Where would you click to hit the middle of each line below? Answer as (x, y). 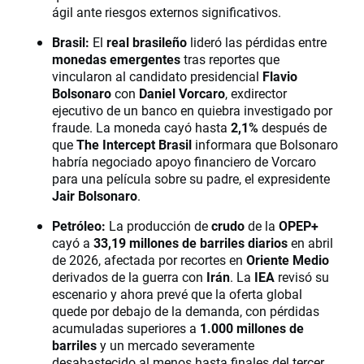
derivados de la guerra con (129, 277)
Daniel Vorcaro (182, 93)
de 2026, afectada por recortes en (149, 260)
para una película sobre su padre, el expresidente (191, 179)
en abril (310, 243)
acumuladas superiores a (126, 328)
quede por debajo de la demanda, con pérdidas (186, 311)
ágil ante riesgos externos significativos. (167, 12)
